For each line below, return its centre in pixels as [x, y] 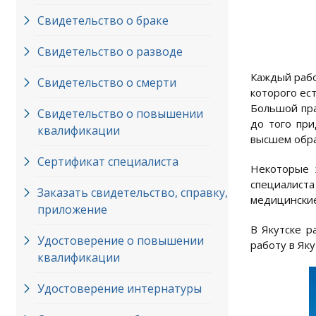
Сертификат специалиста [108, 162]
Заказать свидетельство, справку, [133, 193]
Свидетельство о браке [103, 20]
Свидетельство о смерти [107, 83]
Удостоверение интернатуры [120, 288]
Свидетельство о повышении [120, 114]
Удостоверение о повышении [121, 241]
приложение [72, 209]
